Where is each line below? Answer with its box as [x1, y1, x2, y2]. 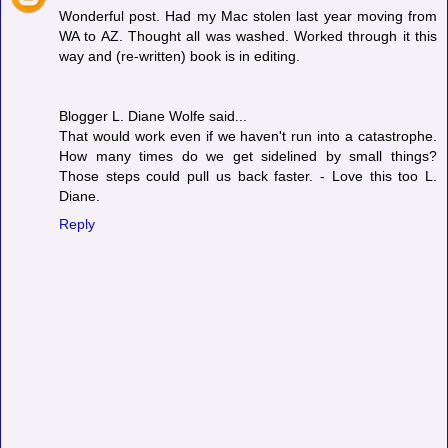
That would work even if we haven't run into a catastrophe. [59, 128, 437, 145]
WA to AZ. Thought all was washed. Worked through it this [59, 28, 437, 45]
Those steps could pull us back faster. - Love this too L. [59, 168, 437, 185]
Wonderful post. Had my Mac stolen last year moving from [59, 8, 437, 25]
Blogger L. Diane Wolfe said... [59, 108, 247, 125]
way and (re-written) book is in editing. [59, 48, 300, 65]
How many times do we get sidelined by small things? [59, 148, 437, 165]
